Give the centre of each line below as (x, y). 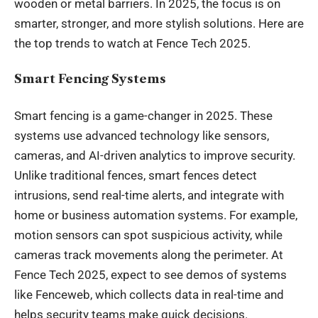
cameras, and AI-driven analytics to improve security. (155, 155)
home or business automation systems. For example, (156, 215)
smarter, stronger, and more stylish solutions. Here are (159, 23)
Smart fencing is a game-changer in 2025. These (143, 115)
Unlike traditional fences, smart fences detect (136, 175)
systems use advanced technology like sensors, (142, 135)
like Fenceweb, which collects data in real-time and (149, 294)
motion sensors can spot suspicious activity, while (148, 235)
